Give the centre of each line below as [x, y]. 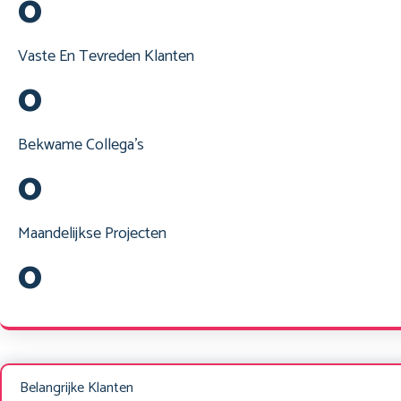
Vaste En [48, 56]
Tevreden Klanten [137, 56]
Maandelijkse [61, 233]
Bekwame [52, 145]
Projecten [136, 233]
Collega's [115, 145]
